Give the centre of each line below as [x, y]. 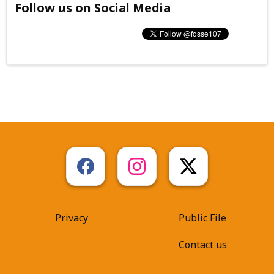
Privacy [72, 217]
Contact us [202, 244]
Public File [202, 217]
